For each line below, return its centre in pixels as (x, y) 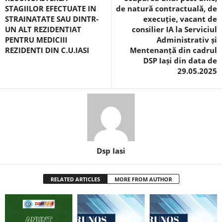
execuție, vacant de (180, 19)
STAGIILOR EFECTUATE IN (51, 8)
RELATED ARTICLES (75, 179)
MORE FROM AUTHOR (143, 179)
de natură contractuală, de (166, 8)
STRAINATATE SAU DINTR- (52, 19)
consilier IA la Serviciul (174, 29)
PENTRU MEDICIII (36, 40)
